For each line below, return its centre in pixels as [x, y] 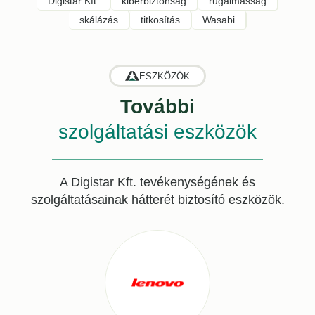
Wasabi [218, 20]
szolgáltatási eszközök [157, 132]
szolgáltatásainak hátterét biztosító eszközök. [157, 200]
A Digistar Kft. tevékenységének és [157, 182]
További [157, 107]
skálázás [98, 20]
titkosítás [160, 20]
